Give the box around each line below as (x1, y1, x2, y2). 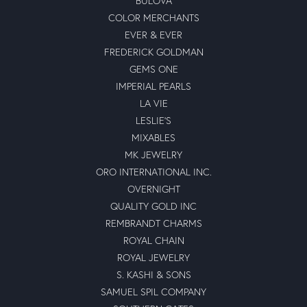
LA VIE (139, 96, 168, 110)
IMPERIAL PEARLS (116, 79, 191, 93)
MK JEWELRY (125, 147, 182, 161)
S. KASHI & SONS (116, 267, 191, 281)
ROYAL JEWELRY (117, 250, 190, 264)
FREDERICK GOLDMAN (103, 45, 204, 58)
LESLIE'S (136, 113, 171, 127)
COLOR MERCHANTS (108, 10, 199, 24)
